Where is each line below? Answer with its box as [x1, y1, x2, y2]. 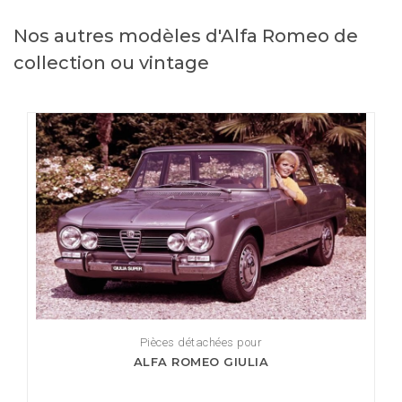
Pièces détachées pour [139, 336, 263, 350]
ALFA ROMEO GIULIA [133, 354, 269, 370]
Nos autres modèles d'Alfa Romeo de [13, 25, 358, 48]
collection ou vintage [13, 52, 209, 74]
